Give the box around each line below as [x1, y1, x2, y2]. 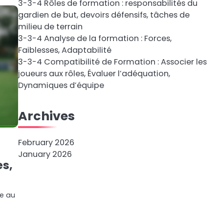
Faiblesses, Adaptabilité [18, 44, 111, 56]
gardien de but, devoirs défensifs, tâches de [18, 9, 190, 21]
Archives [18, 107, 75, 125]
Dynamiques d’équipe [18, 80, 104, 91]
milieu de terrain [18, 21, 83, 32]
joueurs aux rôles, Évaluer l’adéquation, [18, 68, 170, 79]
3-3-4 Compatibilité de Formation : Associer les [18, 56, 207, 67]
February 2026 [18, 137, 74, 148]
